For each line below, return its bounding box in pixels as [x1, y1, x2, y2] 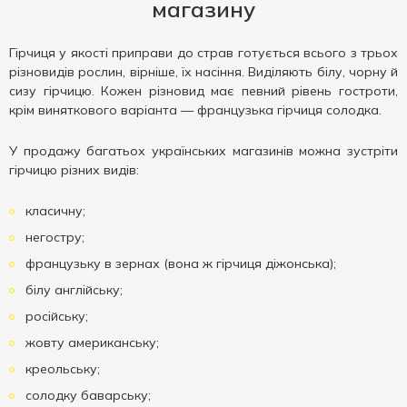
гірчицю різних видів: [9, 162, 139, 178]
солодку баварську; [22, 387, 151, 403]
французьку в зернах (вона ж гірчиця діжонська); [22, 255, 336, 272]
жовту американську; [22, 334, 159, 351]
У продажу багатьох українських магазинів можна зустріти [9, 143, 398, 159]
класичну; [22, 203, 85, 219]
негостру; [22, 229, 84, 245]
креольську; [22, 361, 100, 377]
